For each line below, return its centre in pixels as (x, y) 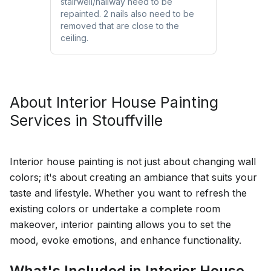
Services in (51, 120)
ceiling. (74, 38)
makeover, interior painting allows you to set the (120, 224)
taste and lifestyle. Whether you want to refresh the (128, 193)
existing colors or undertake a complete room (115, 208)
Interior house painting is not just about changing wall (133, 161)
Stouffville (127, 120)
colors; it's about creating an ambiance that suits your (133, 177)
